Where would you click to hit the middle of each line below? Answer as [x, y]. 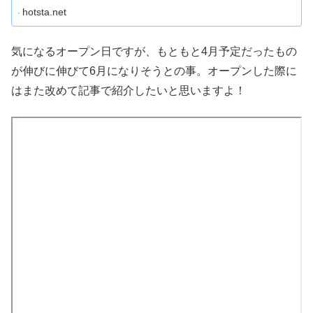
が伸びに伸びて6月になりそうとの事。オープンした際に [154, 71]
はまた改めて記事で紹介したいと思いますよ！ [129, 91]
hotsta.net [45, 12]
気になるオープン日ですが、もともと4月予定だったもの [154, 52]
